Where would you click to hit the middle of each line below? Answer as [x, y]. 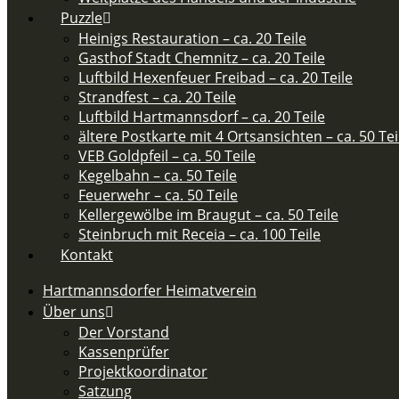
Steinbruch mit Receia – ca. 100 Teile [199, 234]
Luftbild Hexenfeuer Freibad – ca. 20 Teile [216, 77]
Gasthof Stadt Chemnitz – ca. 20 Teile [202, 58]
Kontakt [87, 255]
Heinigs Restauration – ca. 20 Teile [192, 38]
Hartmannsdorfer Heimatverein [150, 290]
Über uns [74, 312]
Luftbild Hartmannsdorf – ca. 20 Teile [202, 117]
